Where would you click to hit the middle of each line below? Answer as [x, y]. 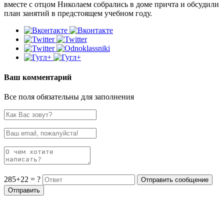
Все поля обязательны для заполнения [69, 96]
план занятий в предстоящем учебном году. [78, 13]
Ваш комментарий [38, 77]
